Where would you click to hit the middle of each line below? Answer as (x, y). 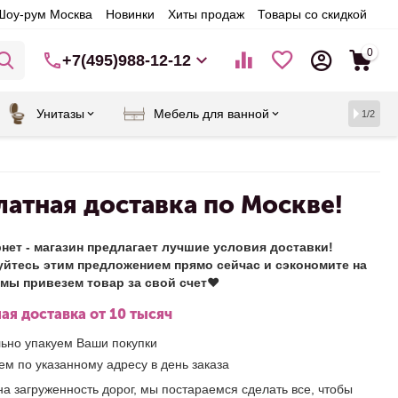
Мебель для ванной (211, 114)
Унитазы (60, 114)
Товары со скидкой (312, 14)
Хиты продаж (206, 14)
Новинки (130, 14)
